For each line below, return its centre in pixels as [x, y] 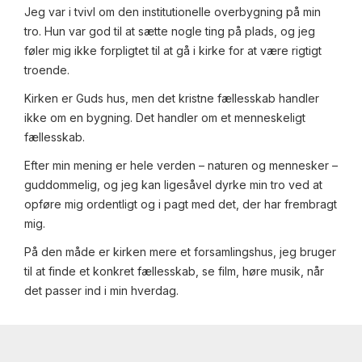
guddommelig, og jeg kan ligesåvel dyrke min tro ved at [173, 185]
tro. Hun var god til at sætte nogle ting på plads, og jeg [170, 32]
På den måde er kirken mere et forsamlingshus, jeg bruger [180, 252]
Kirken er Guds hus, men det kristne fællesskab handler [172, 99]
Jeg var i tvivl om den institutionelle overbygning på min [173, 12]
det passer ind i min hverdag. [101, 291]
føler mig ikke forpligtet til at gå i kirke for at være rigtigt [173, 51]
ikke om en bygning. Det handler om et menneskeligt [165, 118]
